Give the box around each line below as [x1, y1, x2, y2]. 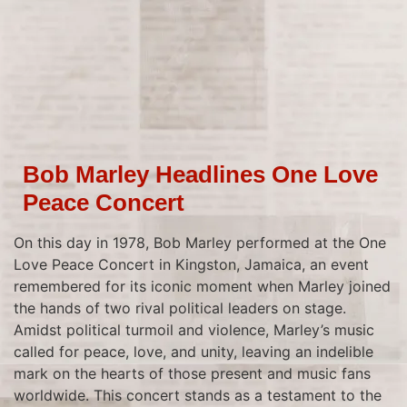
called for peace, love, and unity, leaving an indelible [14, 342, 373, 361]
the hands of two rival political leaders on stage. [14, 299, 346, 317]
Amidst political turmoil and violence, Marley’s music [14, 321, 374, 339]
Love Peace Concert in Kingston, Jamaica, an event [14, 255, 369, 273]
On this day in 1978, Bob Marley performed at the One [14, 233, 386, 252]
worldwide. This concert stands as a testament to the [14, 386, 382, 404]
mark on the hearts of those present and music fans [14, 364, 371, 382]
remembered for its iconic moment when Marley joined [14, 277, 391, 295]
